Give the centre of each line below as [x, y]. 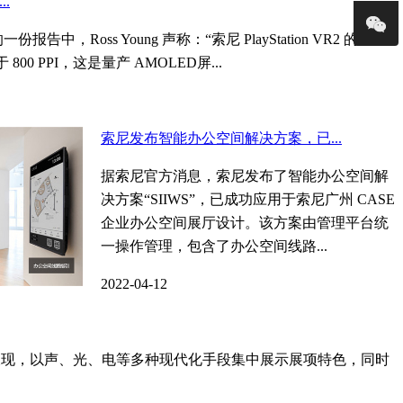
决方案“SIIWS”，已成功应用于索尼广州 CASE [248, 200]
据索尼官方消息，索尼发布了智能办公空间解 [245, 176]
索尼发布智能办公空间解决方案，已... [221, 139]
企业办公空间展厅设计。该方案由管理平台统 [245, 223]
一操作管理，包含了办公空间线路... [214, 246]
